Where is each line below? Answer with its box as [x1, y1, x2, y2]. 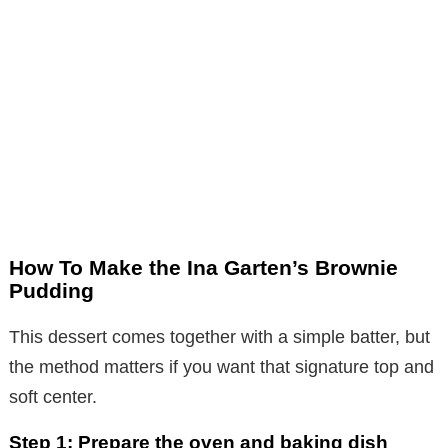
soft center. [9, 386, 97, 407]
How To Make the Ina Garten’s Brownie [9, 255, 398, 279]
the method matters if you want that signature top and [9, 356, 434, 377]
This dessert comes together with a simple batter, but [9, 326, 430, 347]
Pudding [9, 278, 94, 302]
